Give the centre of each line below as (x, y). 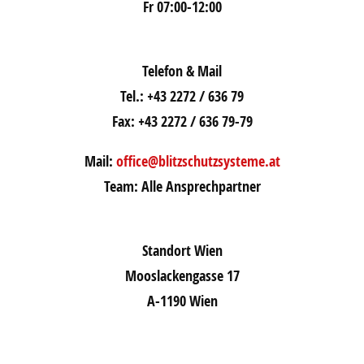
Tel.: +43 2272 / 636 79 (182, 96)
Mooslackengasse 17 (182, 275)
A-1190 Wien (182, 301)
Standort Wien (182, 250)
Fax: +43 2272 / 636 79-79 (182, 121)
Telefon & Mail (182, 71)
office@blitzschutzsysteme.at (198, 161)
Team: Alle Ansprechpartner (182, 186)
